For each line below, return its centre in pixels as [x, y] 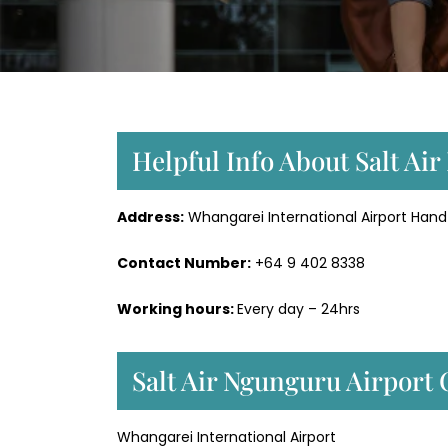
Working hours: [177, 309]
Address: [150, 217]
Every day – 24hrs [298, 309]
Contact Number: [184, 263]
